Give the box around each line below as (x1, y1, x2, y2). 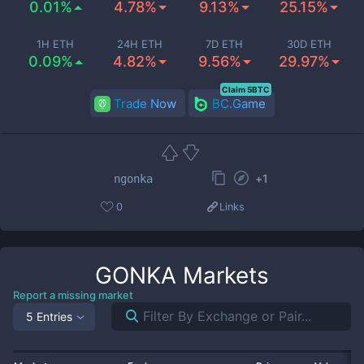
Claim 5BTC (221, 84, 270, 94)
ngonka (114, 171, 153, 185)
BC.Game (211, 96, 266, 111)
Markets (176, 262, 269, 289)
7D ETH (206, 37, 243, 50)
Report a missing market (13, 288, 133, 301)
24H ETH (117, 37, 162, 50)
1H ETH (37, 37, 74, 50)
